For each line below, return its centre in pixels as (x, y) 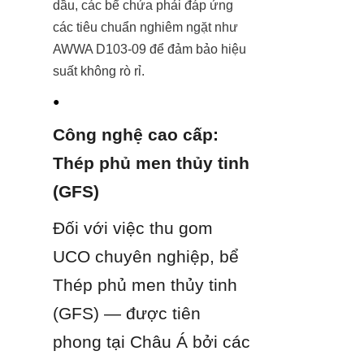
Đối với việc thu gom (133, 227)
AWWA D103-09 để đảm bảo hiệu (149, 49)
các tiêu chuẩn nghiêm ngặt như (145, 27)
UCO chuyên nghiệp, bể (146, 256)
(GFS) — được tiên (127, 313)
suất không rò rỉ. (99, 71)
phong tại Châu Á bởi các (152, 341)
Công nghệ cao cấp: (136, 134)
